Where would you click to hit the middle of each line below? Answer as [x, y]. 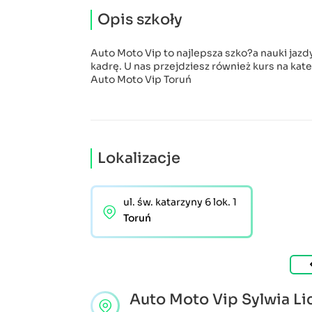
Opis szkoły [140, 19]
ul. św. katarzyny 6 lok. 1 [180, 202]
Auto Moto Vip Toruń [141, 79]
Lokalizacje [139, 158]
